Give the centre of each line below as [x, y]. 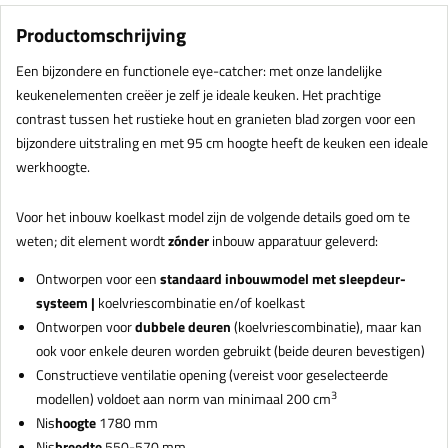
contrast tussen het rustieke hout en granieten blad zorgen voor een [216, 119]
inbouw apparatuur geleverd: [295, 241]
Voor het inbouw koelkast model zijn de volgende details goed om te [213, 217]
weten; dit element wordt [92, 241]
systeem [62, 303]
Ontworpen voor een [98, 279]
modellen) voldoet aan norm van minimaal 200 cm [183, 399]
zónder [190, 241]
